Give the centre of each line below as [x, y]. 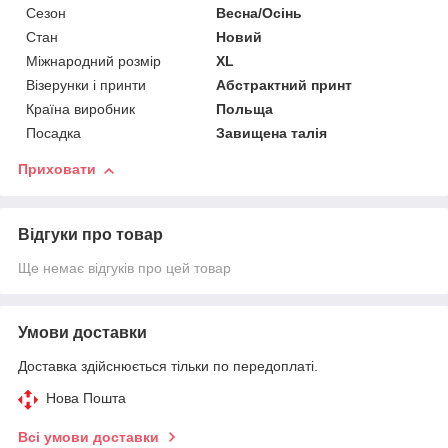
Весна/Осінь [259, 13]
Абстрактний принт [284, 85]
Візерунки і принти [86, 85]
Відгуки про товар [90, 235]
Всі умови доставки [88, 437]
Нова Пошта [86, 398]
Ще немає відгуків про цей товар [124, 268]
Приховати [57, 169]
